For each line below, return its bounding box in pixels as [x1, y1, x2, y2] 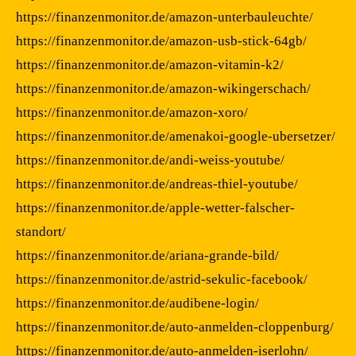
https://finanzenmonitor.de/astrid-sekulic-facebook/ [16, 271, 308, 287]
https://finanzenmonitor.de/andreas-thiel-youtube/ [16, 176, 298, 192]
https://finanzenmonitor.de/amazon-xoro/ [16, 104, 248, 120]
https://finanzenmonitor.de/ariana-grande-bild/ [16, 247, 279, 263]
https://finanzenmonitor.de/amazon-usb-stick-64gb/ [16, 33, 307, 48]
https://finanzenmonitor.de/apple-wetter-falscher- [16, 199, 295, 215]
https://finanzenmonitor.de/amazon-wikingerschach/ [16, 80, 311, 96]
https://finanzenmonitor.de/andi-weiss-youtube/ [16, 152, 284, 168]
